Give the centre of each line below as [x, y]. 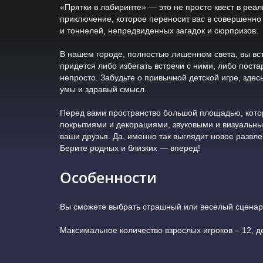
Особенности [108, 177]
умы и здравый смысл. [103, 89]
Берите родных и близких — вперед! [130, 148]
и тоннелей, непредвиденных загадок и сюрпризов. [159, 30]
